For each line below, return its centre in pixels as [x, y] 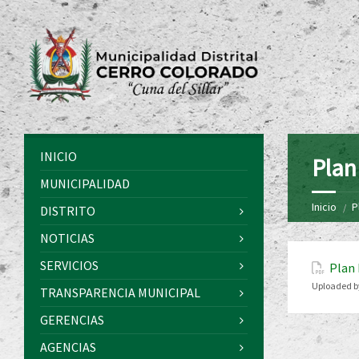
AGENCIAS [68, 347]
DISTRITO [68, 211]
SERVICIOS [69, 266]
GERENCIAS [72, 320]
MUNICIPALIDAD [85, 184]
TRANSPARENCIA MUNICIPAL [120, 293]
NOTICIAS [67, 238]
